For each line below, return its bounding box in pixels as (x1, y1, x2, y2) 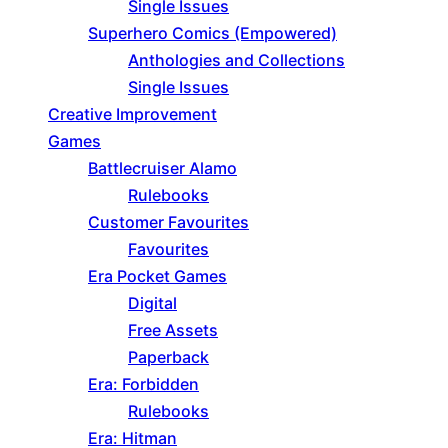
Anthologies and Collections (128, 50, 345, 71)
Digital (128, 293, 177, 314)
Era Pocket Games (88, 266, 227, 287)
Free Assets (128, 320, 218, 341)
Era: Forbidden (88, 374, 199, 395)
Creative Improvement (48, 104, 217, 125)
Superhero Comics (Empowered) (88, 23, 337, 44)
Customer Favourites (88, 212, 249, 233)
